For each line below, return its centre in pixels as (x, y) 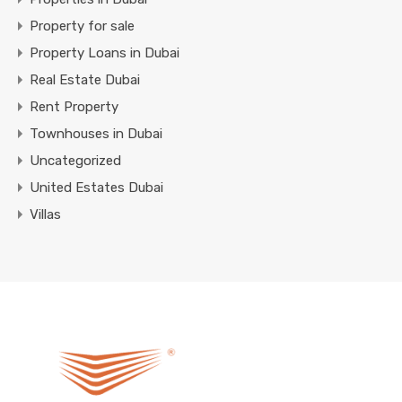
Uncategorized (75, 160)
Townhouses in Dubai (96, 133)
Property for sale (82, 26)
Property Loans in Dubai (105, 52)
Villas (45, 214)
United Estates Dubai (96, 187)
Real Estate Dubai (85, 79)
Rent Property (74, 106)
